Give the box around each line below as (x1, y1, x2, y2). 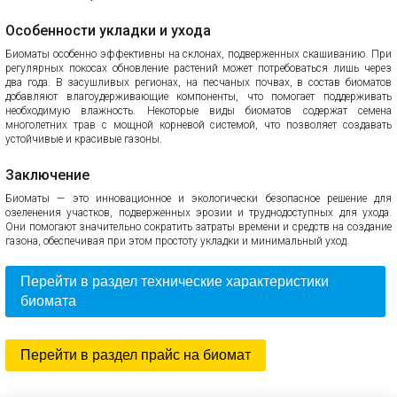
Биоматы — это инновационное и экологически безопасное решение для (5, 192, 392, 205)
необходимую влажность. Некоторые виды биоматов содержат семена (5, 105, 392, 117)
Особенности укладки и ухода (5, 22, 211, 39)
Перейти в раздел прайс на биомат (20, 347, 251, 362)
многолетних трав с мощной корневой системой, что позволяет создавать (5, 119, 392, 131)
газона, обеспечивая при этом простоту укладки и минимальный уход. (5, 235, 349, 247)
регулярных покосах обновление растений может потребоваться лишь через (5, 62, 392, 74)
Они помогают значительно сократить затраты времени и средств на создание (5, 221, 392, 233)
